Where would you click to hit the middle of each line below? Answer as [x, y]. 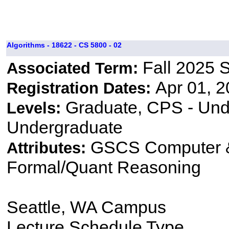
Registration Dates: [81, 88]
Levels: [36, 108]
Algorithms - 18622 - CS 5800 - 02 [64, 45]
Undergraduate [64, 128]
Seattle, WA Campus [86, 207]
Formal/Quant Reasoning [104, 167]
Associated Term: [74, 68]
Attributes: [48, 148]
